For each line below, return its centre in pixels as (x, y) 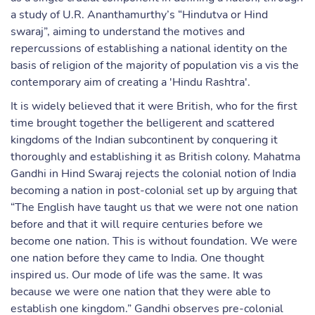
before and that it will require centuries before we (137, 224)
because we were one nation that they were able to (141, 292)
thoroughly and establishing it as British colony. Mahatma (155, 157)
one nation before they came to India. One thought (137, 258)
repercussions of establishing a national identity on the (149, 49)
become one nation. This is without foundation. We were (154, 241)
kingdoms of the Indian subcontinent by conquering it (144, 140)
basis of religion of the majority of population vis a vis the (155, 65)
